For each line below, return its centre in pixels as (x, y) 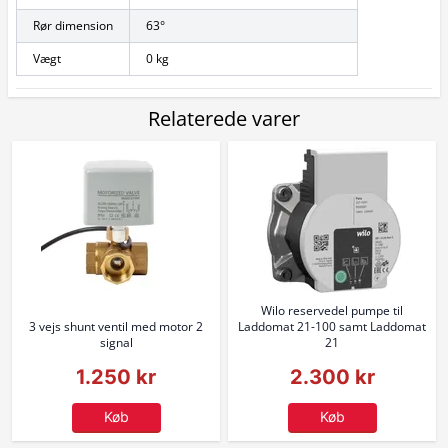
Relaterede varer (224, 118)
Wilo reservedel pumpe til (332, 310)
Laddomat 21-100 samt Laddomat (332, 326)
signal (116, 342)
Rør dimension (73, 25)
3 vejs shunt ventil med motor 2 (116, 326)
